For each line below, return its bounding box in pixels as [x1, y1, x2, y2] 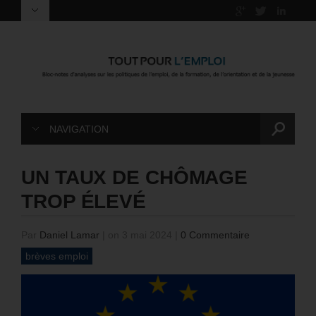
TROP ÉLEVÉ [21, 190, 146, 213]
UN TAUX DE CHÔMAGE [21, 166, 248, 189]
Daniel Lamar [39, 229, 99, 241]
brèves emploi [25, 250, 88, 262]
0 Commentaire [181, 229, 250, 241]
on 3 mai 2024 [105, 229, 175, 241]
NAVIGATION [49, 123, 109, 135]
